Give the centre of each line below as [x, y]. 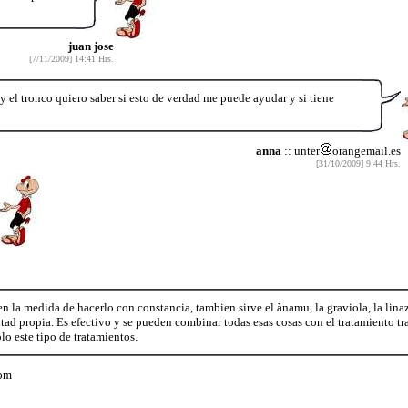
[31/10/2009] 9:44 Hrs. [358, 163]
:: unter [300, 150]
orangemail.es [366, 150]
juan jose [91, 46]
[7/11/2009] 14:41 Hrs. [71, 58]
